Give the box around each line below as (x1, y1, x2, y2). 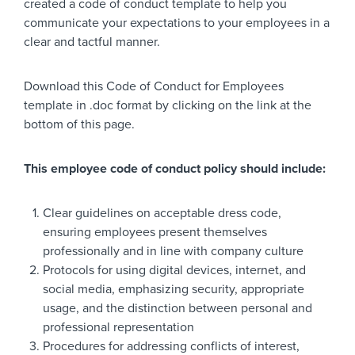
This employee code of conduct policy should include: (24, 161, 326, 177)
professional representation (43, 319, 194, 335)
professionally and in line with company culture (43, 243, 303, 259)
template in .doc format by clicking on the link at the (24, 97, 311, 113)
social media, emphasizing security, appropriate (43, 281, 304, 297)
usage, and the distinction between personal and (43, 300, 312, 316)
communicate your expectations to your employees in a (24, 15, 330, 31)
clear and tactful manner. (24, 34, 160, 50)
